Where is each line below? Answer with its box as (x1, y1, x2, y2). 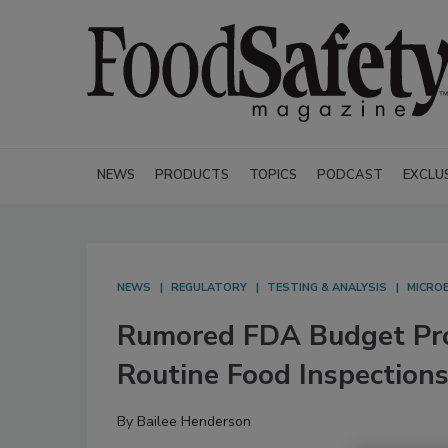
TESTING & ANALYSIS (267, 280, 387, 295)
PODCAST (317, 166, 383, 184)
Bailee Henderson (137, 412, 251, 431)
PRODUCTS (155, 166, 229, 184)
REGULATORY (171, 280, 247, 295)
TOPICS (249, 166, 297, 184)
